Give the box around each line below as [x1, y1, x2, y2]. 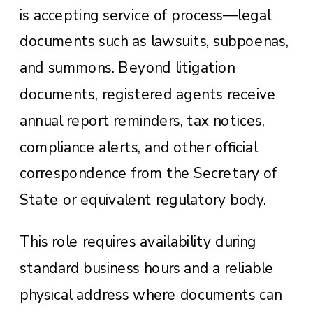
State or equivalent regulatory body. [20, 189, 266, 210]
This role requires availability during [20, 232, 256, 252]
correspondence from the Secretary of [20, 163, 277, 184]
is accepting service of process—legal [20, 5, 271, 25]
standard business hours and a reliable [20, 258, 274, 278]
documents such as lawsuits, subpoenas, [20, 31, 289, 52]
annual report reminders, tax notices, [20, 110, 265, 131]
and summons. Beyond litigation [20, 57, 235, 78]
